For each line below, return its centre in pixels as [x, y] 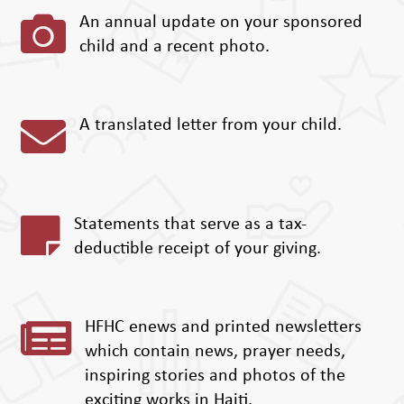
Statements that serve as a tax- [190, 225]
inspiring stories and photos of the [215, 376]
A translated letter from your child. [210, 126]
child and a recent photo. [174, 47]
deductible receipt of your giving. [197, 249]
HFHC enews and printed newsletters [223, 328]
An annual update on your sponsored [220, 23]
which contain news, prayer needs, [215, 352]
